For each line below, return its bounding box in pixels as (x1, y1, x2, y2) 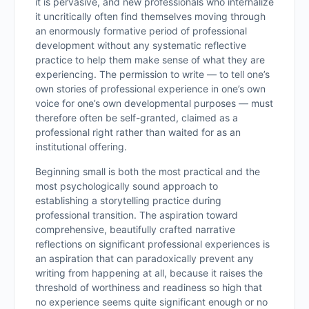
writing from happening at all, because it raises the (35, 267, 263, 279)
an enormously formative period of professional (35, 25, 247, 37)
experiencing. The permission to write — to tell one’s (35, 68, 270, 80)
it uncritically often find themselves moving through (35, 10, 266, 22)
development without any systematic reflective (35, 39, 246, 51)
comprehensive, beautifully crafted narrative (35, 223, 235, 235)
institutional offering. (35, 141, 127, 152)
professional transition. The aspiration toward (35, 209, 238, 221)
